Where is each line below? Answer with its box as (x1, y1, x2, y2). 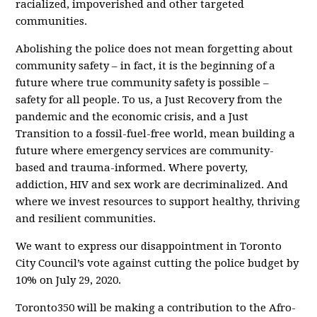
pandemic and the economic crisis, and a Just (16, 110, 249, 123)
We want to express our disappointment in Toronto (16, 240, 282, 253)
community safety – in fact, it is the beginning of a (16, 59, 276, 72)
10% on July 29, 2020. (16, 274, 122, 287)
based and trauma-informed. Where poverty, (16, 161, 248, 174)
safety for (16, 93, 67, 106)
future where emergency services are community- (16, 144, 275, 157)
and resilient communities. (16, 212, 156, 225)
